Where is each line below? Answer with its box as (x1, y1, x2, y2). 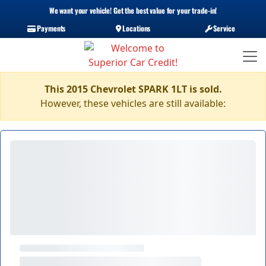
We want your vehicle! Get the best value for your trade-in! (49, 5, 217, 16)
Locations (121, 23, 151, 34)
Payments (35, 23, 66, 34)
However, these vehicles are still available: (40, 97, 226, 110)
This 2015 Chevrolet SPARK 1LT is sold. (44, 83, 222, 96)
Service (211, 23, 235, 34)
